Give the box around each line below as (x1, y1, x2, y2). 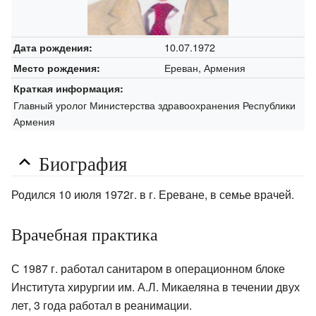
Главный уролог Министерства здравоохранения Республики (13, 97, 296, 112)
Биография (39, 150, 127, 176)
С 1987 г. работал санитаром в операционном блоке (11, 260, 285, 277)
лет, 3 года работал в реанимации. (11, 297, 192, 314)
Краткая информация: (13, 80, 123, 95)
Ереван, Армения (164, 59, 245, 75)
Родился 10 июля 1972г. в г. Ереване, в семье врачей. (11, 186, 294, 203)
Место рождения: (13, 60, 100, 75)
